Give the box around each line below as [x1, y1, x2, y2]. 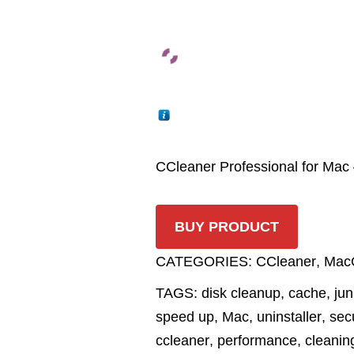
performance [217, 333, 297, 348]
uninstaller [257, 309, 322, 325]
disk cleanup [201, 285, 281, 301]
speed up [156, 309, 214, 325]
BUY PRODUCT [175, 219, 279, 235]
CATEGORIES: [156, 254, 256, 269]
